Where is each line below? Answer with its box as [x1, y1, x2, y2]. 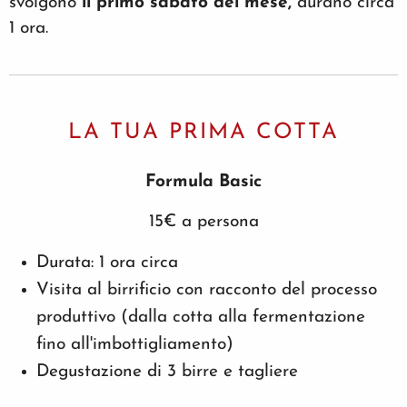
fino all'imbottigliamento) [36, 336, 233, 353]
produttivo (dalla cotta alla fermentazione [36, 309, 365, 326]
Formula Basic [145, 174, 262, 191]
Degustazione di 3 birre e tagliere [36, 363, 298, 381]
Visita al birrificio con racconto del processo [36, 282, 377, 299]
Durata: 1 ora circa [36, 254, 178, 272]
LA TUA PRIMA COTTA [68, 122, 339, 144]
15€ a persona [148, 213, 259, 231]
